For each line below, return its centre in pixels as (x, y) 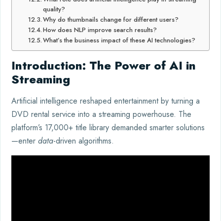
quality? (54, 9)
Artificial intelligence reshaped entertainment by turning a (106, 101)
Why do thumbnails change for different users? (111, 19)
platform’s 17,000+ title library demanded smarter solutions (108, 127)
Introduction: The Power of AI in (104, 65)
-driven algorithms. (84, 141)
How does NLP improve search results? (100, 30)
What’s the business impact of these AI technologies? (119, 40)
